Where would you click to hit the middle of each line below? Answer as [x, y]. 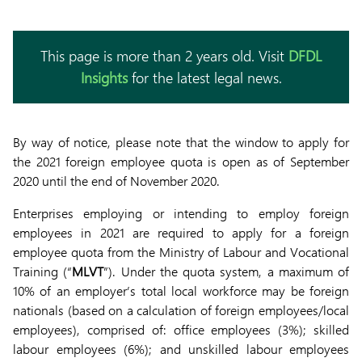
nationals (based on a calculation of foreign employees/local [181, 310]
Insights [104, 78]
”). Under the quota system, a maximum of [226, 271]
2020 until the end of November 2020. [116, 181]
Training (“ [43, 271]
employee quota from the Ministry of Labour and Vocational [181, 252]
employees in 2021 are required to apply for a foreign [181, 232]
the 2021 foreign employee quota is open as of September [181, 161]
